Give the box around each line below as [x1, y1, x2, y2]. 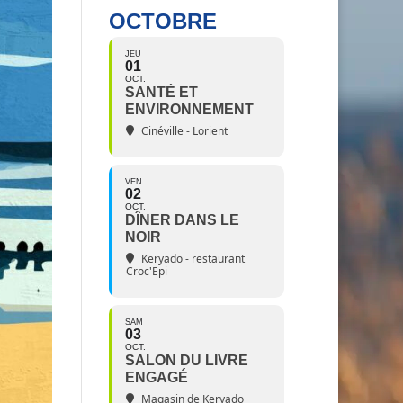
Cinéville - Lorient [140, 123, 228, 139]
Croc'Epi [125, 264, 167, 279]
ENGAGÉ [124, 370, 188, 385]
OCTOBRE [108, 9, 217, 33]
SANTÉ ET [124, 85, 198, 100]
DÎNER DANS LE [124, 212, 239, 228]
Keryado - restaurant [140, 251, 245, 266]
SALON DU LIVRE [124, 353, 248, 368]
